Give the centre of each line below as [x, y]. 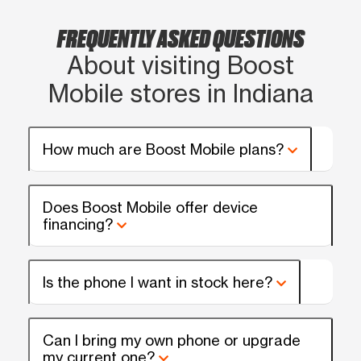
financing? [78, 224]
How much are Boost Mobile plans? [163, 149]
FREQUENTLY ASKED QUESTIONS [180, 37]
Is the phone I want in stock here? [158, 282]
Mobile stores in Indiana [180, 94]
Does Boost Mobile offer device [150, 207]
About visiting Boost [180, 66]
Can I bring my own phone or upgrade [172, 340]
